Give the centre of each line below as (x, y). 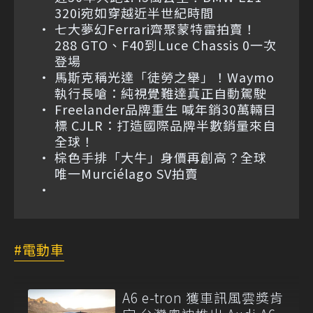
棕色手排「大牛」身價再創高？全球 (161, 157)
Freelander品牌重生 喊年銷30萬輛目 (166, 109)
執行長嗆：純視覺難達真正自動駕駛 (161, 93)
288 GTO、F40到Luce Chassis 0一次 (166, 44)
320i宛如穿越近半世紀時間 (134, 12)
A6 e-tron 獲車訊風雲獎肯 (203, 297)
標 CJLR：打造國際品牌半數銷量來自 (165, 125)
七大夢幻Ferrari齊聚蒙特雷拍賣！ (155, 28)
